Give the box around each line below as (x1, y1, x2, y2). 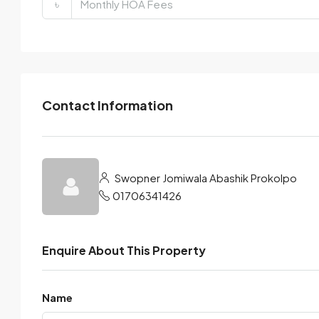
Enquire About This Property (42, 243, 206, 258)
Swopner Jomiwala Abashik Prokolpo (113, 171, 297, 184)
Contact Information (42, 96, 173, 113)
